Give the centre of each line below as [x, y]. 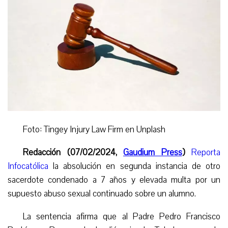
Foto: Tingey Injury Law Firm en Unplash [94, 129]
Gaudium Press [153, 152]
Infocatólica [28, 166]
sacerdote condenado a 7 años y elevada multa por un [114, 180]
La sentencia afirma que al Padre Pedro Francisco [122, 216]
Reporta [206, 152]
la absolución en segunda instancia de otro [134, 166]
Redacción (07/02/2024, [73, 152]
